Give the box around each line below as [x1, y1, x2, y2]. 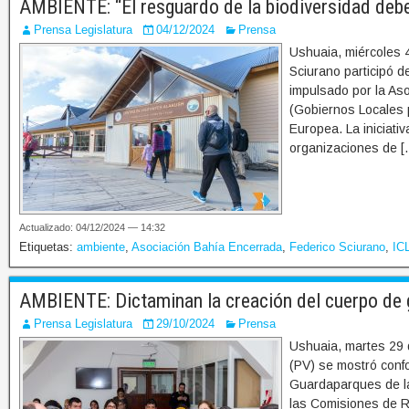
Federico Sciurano [289, 240, 385, 255]
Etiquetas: [19, 240, 77, 255]
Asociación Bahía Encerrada [131, 240, 282, 255]
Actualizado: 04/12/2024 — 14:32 [19, 222, 165, 234]
